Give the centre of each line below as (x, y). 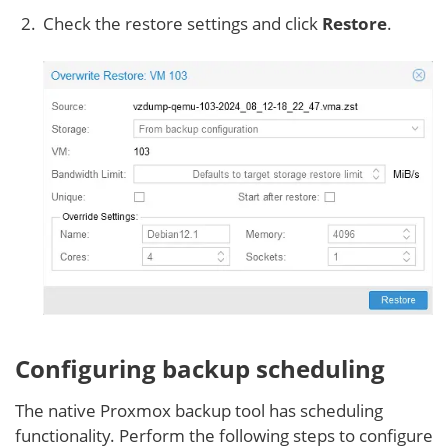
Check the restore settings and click (182, 24)
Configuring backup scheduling (200, 369)
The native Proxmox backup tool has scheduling (199, 411)
